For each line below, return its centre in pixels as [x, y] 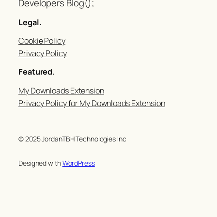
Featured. [37, 72]
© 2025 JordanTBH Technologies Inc [72, 139]
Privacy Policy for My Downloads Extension [92, 103]
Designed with [40, 163]
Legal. [30, 22]
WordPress [78, 163]
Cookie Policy [42, 41]
